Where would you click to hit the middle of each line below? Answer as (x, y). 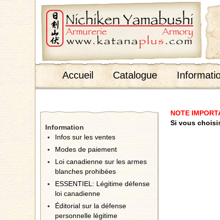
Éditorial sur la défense (91, 206)
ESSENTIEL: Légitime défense (102, 184)
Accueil (78, 75)
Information (65, 127)
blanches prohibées (85, 171)
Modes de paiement (86, 149)
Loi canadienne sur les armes (101, 162)
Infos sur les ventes (85, 137)
